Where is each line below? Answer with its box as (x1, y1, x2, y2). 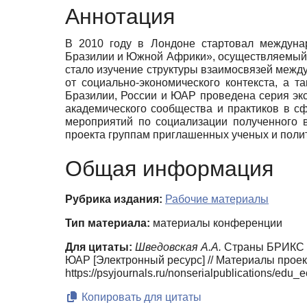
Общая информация (65, 156, 273, 182)
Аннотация (65, 4, 175, 29)
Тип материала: (65, 217, 150, 230)
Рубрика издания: (65, 193, 162, 206)
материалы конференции (150, 217, 282, 230)
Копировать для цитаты (79, 291, 201, 304)
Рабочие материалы (165, 193, 269, 206)
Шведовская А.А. (135, 241, 221, 254)
